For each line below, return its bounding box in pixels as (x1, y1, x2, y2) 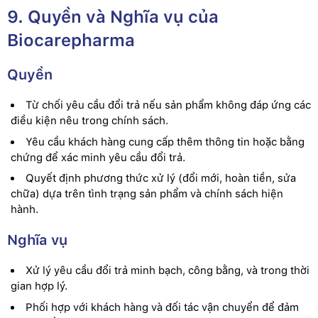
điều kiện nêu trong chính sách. (11, 114, 168, 127)
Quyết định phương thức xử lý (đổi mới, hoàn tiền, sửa (26, 172, 296, 185)
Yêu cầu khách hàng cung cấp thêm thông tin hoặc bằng (26, 135, 305, 148)
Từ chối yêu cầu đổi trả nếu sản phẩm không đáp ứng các (26, 99, 311, 111)
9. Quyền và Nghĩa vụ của (7, 6, 219, 27)
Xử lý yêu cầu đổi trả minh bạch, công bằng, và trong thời (26, 264, 309, 277)
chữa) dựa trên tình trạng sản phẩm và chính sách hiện (11, 187, 283, 200)
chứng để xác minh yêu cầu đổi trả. (11, 150, 185, 164)
